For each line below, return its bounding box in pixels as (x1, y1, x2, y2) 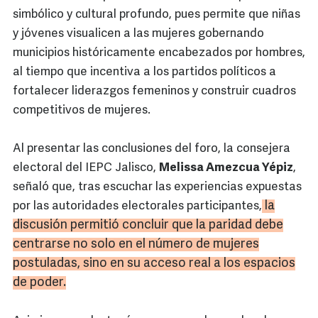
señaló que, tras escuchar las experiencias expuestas (13, 181, 302, 194)
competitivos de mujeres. (13, 104, 150, 117)
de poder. (13, 276, 66, 290)
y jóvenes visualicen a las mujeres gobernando (13, 28, 264, 40)
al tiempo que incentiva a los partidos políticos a (13, 66, 276, 79)
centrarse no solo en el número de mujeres (13, 238, 259, 252)
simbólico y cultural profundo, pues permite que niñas (13, 9, 300, 21)
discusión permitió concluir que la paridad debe (13, 219, 283, 233)
